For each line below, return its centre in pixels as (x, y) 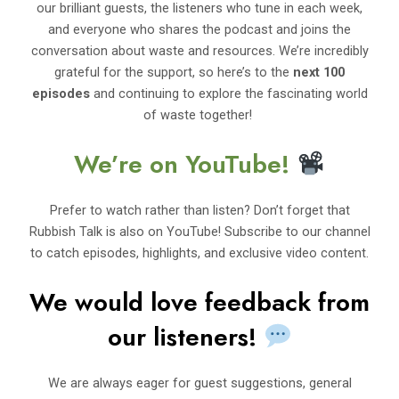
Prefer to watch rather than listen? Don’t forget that (199, 211)
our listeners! (185, 338)
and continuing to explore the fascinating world (228, 94)
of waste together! (198, 115)
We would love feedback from (199, 303)
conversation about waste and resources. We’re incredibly (199, 51)
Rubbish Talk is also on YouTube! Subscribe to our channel (199, 232)
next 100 (319, 73)
